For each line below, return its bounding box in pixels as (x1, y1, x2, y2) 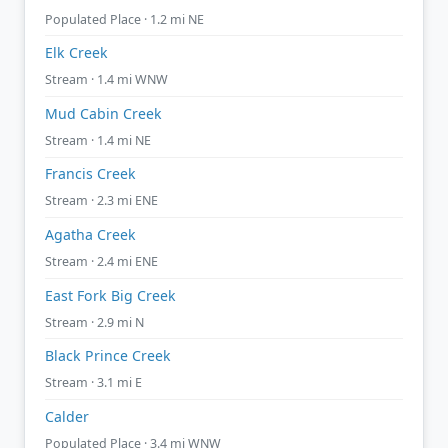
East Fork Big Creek (45, 285, 176, 305)
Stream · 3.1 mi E (45, 374, 142, 392)
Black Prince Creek (45, 346, 171, 366)
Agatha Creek (45, 224, 136, 244)
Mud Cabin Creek (45, 103, 162, 123)
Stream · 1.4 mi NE (45, 131, 151, 149)
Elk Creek (45, 43, 108, 63)
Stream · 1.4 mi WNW (45, 71, 168, 89)
